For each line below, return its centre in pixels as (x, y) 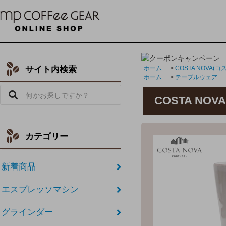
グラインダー (27, 212)
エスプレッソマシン (40, 190)
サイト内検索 (51, 70)
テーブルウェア (196, 77)
